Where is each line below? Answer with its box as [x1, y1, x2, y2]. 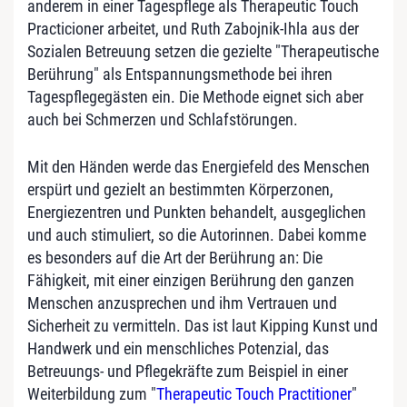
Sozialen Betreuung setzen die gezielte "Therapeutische [27, 41, 379, 61]
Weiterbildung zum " [27, 383, 156, 403]
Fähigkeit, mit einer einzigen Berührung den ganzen [27, 270, 354, 290]
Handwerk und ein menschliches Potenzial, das [27, 338, 329, 358]
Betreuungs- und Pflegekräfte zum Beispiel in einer [27, 361, 348, 381]
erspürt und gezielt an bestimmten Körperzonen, [27, 179, 333, 199]
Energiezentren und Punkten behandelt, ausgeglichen [27, 202, 366, 222]
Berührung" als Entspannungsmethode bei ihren [27, 64, 333, 84]
